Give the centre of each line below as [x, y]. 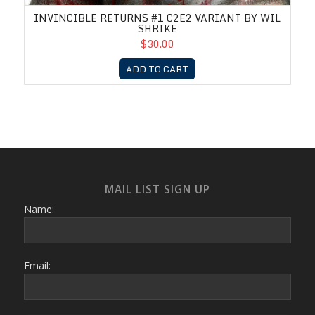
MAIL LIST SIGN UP [157, 189]
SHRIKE [157, 28]
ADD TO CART [157, 69]
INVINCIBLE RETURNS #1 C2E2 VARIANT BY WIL [157, 18]
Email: [37, 265]
